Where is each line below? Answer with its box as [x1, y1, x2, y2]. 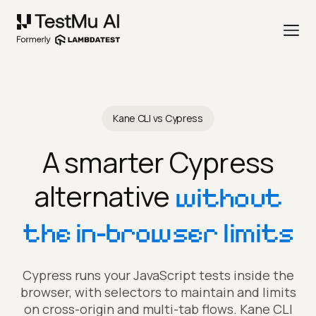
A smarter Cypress [42, 142, 274, 182]
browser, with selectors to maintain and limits [20, 284, 296, 301]
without [174, 181, 282, 215]
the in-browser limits [22, 216, 294, 250]
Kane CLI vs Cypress [113, 111, 203, 126]
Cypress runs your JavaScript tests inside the [22, 267, 294, 284]
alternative [34, 176, 170, 216]
